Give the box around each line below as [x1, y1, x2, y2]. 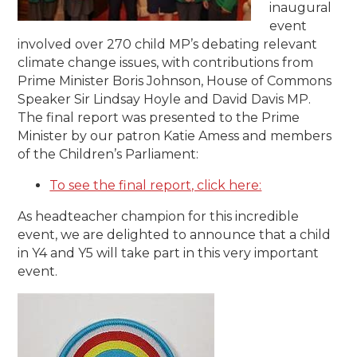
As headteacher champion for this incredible [18, 209, 300, 225]
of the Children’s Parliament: [18, 147, 199, 163]
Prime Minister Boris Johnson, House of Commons [18, 73, 332, 89]
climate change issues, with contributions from [18, 55, 314, 71]
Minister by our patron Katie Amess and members [18, 128, 332, 144]
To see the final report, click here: [49, 178, 262, 194]
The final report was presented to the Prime [18, 110, 300, 126]
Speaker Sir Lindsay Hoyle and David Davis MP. [18, 92, 315, 108]
